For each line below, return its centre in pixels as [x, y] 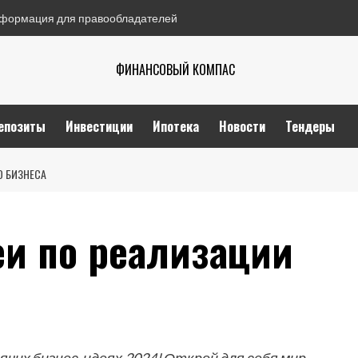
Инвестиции [99, 126]
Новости [242, 126]
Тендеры [310, 126]
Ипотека [176, 126]
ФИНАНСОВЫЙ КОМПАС [175, 70]
